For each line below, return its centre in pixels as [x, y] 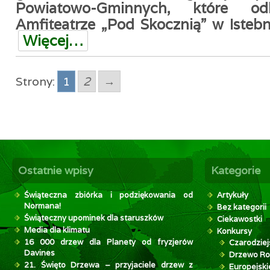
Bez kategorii [242, 207]
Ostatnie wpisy [56, 170]
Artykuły [233, 195]
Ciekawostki [240, 219]
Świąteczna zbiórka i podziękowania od [108, 195]
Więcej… [53, 41]
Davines [39, 253]
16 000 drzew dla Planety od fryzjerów [108, 242]
